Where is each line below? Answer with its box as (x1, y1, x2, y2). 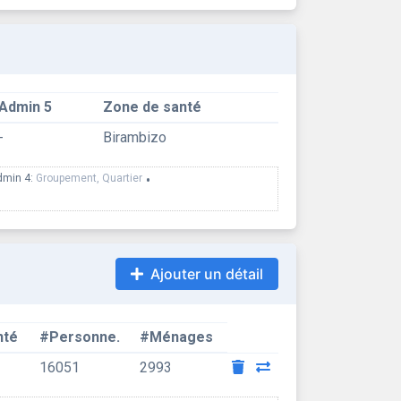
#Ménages (139, 328, 213, 346)
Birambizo (102, 129, 166, 146)
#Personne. (38, 328, 120, 346)
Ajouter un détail (149, 265, 263, 283)
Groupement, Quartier (36, 172, 142, 184)
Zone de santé (102, 98, 201, 115)
